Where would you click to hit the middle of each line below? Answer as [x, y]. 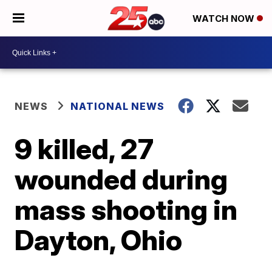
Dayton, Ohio [99, 240]
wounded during [121, 179]
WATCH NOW [225, 19]
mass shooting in [126, 209]
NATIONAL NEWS [118, 106]
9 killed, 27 [84, 149]
